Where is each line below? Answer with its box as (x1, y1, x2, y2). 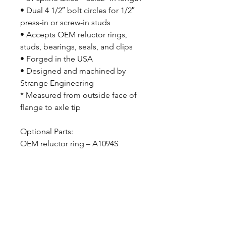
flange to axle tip (20, 102, 81, 112)
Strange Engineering (20, 78, 94, 88)
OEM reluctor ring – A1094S (20, 139, 119, 148)
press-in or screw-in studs (20, 18, 110, 27)
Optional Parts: (20, 127, 73, 136)
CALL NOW (60, 195, 100, 205)
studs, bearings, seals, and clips (20, 42, 133, 51)
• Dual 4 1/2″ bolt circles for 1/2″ (20, 6, 135, 15)
